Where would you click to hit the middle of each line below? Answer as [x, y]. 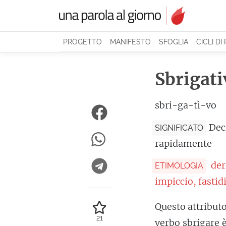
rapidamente [183, 143]
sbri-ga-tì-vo [186, 105]
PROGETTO [82, 42]
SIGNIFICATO [179, 128]
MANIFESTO [130, 42]
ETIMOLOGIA [179, 165]
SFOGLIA [174, 42]
